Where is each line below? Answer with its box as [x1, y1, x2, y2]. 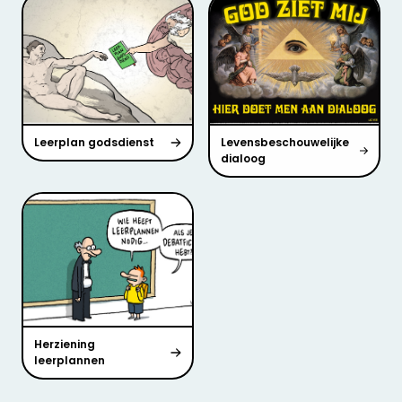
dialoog [221, 151, 266, 167]
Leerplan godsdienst [34, 135, 154, 151]
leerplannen [34, 352, 105, 368]
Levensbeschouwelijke [221, 135, 349, 151]
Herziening [34, 336, 95, 352]
